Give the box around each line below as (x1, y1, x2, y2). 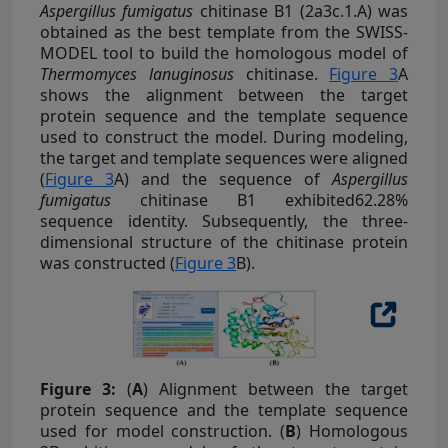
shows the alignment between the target (40, 83, 408, 106)
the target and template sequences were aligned (40, 146, 408, 169)
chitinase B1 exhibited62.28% (111, 188, 408, 211)
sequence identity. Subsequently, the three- (40, 209, 408, 232)
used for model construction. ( (40, 419, 286, 442)
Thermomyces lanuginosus (40, 62, 234, 85)
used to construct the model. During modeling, (40, 125, 408, 148)
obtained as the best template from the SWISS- (40, 20, 408, 43)
